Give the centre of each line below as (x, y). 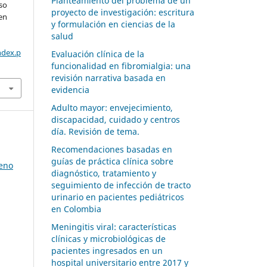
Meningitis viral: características (114, 226)
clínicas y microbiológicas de (108, 238)
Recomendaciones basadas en (112, 149)
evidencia (70, 90)
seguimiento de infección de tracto (121, 185)
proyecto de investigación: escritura (123, 13)
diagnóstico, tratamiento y (104, 173)
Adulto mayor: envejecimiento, (112, 107)
